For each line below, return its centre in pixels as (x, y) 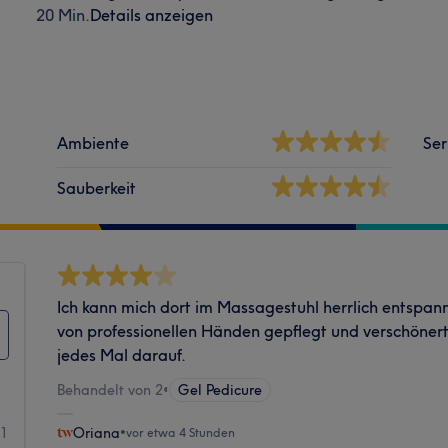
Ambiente (93, 142)
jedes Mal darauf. (122, 354)
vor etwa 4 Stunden (181, 432)
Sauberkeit (97, 187)
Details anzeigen (151, 14)
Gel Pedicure (220, 389)
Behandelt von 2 (110, 389)
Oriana (97, 432)
